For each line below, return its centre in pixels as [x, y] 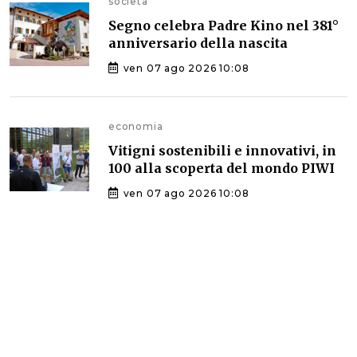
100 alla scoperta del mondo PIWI [222, 168]
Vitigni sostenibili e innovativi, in [222, 150]
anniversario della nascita [198, 43]
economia [136, 126]
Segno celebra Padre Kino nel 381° [224, 25]
